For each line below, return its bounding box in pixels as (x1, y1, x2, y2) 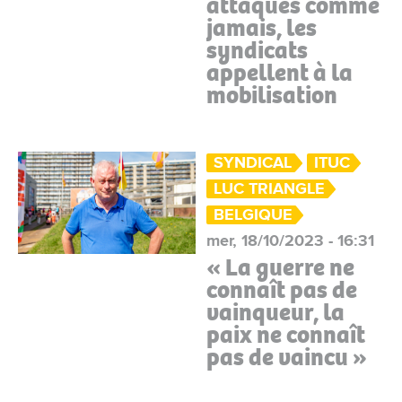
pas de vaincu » (206, 342, 368, 372)
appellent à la (206, 57, 354, 88)
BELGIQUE (214, 205, 293, 224)
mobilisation (206, 80, 338, 110)
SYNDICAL (214, 153, 293, 172)
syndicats (206, 35, 309, 66)
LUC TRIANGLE (214, 179, 326, 198)
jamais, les (206, 13, 318, 43)
